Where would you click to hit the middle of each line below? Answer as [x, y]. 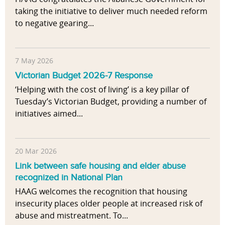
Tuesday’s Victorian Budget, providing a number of [111, 102]
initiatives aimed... [49, 114]
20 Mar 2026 [36, 151]
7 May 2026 [34, 61]
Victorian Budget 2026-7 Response [84, 76]
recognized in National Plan [69, 178]
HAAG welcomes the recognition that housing [101, 192]
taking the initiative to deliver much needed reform [111, 11]
